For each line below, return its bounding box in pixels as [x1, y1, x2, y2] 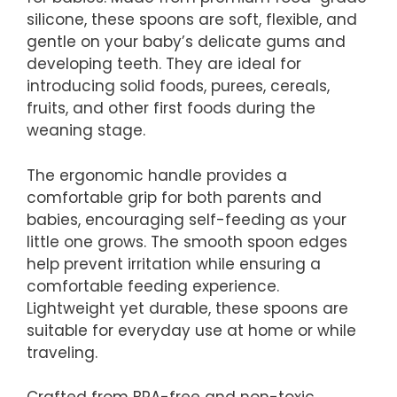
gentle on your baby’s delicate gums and [27, 31, 346, 52]
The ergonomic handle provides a [27, 164, 287, 186]
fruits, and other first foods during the [27, 97, 315, 119]
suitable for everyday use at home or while [27, 319, 356, 341]
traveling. [27, 341, 97, 363]
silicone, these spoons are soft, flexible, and [27, 9, 357, 30]
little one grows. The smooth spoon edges [27, 230, 347, 253]
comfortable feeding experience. [27, 275, 279, 297]
